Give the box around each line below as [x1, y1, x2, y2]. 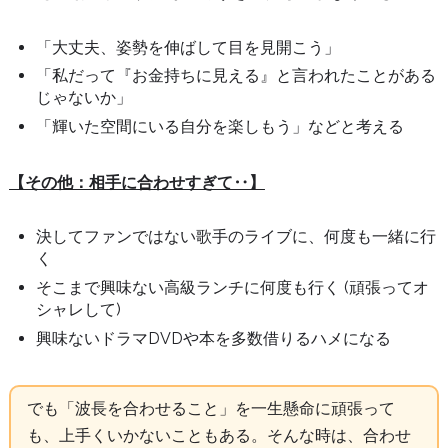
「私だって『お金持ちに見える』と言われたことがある [36, 66, 437, 86]
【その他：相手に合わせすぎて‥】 [8, 172, 265, 192]
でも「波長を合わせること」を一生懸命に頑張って [26, 399, 395, 419]
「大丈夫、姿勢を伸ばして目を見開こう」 [36, 37, 341, 57]
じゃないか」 [36, 88, 133, 108]
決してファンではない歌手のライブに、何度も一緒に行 [36, 227, 437, 247]
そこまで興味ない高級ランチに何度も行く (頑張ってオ [36, 278, 430, 298]
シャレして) [36, 300, 122, 320]
